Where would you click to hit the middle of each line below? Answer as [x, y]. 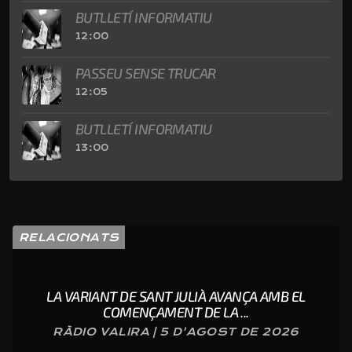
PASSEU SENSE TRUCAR [146, 73]
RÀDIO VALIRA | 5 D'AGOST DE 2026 [176, 332]
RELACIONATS [69, 238]
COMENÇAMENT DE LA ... [176, 312]
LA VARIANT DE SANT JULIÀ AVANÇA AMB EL [176, 297]
